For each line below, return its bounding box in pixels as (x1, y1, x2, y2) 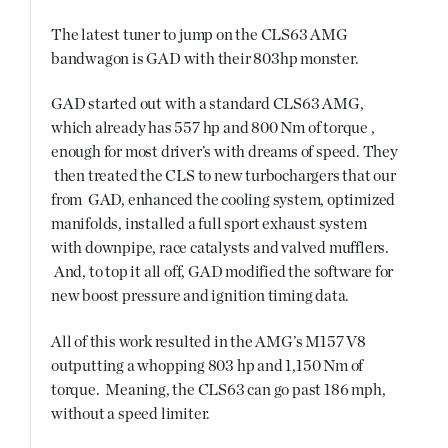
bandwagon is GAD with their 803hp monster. (51, 50, 359, 67)
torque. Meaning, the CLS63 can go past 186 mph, (51, 381, 386, 398)
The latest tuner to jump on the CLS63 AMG (51, 26, 348, 43)
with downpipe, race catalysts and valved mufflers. (51, 240, 389, 257)
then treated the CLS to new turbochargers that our (51, 168, 396, 185)
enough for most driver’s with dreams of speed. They (51, 144, 398, 161)
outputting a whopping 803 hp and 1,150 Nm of (51, 357, 364, 374)
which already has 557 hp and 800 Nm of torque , (51, 120, 375, 137)
